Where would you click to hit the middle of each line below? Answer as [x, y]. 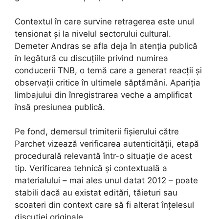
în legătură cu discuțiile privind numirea [91, 58]
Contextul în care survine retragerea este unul [104, 21]
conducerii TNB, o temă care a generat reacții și [108, 70]
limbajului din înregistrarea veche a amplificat [103, 95]
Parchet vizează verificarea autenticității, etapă [107, 144]
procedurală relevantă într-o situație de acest [103, 156]
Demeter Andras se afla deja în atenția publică [106, 46]
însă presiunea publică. [60, 107]
